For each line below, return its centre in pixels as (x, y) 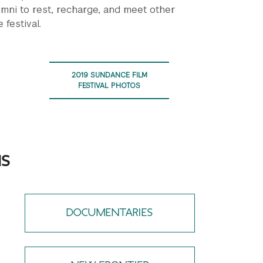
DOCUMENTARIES (110, 213)
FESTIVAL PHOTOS (109, 86)
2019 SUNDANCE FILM (109, 75)
